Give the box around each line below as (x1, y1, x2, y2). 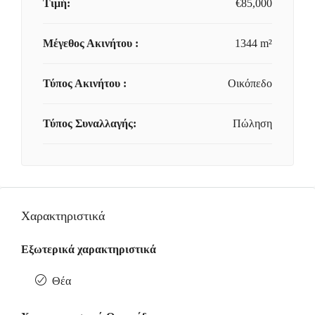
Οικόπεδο (228, 77, 272, 89)
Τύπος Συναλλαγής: (43, 117, 136, 129)
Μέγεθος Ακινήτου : (43, 37, 139, 49)
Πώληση (233, 117, 272, 129)
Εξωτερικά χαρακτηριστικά (21, 243, 156, 255)
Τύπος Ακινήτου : (43, 77, 127, 89)
